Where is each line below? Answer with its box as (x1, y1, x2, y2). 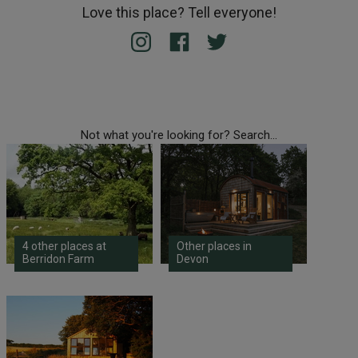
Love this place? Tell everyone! (82, 4, 276, 22)
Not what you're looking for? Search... (81, 127, 277, 142)
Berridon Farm (22, 252, 94, 265)
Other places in (176, 239, 252, 253)
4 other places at (22, 239, 106, 253)
